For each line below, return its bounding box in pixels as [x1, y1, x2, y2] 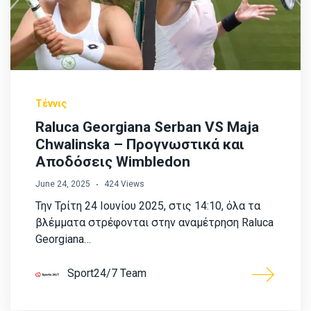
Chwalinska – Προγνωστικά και [35, 136, 244, 153]
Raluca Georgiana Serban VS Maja [35, 119, 259, 136]
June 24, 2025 [35, 179, 90, 190]
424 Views [104, 179, 144, 190]
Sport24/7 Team [67, 267, 146, 280]
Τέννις [35, 98, 67, 110]
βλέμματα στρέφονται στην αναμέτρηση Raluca [35, 216, 274, 230]
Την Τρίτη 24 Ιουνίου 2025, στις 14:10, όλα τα [35, 199, 260, 213]
